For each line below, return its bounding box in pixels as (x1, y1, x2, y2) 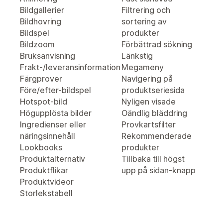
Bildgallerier (20, 5, 64, 15)
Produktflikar (20, 165, 68, 175)
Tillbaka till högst (121, 154, 185, 164)
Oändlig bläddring (121, 108, 187, 118)
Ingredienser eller (20, 119, 86, 129)
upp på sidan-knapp (121, 165, 196, 175)
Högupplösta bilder (20, 108, 92, 118)
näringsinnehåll (20, 131, 75, 141)
